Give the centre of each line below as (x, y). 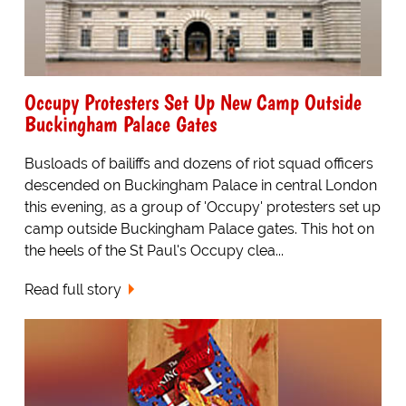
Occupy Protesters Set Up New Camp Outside (193, 102)
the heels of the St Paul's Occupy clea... (154, 251)
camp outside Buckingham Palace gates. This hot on (199, 229)
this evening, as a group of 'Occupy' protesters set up (202, 208)
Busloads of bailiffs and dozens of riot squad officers (198, 164)
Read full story (72, 290)
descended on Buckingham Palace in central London (200, 186)
